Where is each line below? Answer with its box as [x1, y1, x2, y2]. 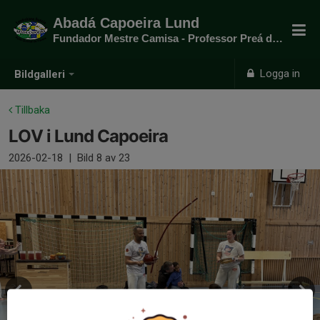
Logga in [257, 67, 301, 80]
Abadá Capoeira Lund [53, 15, 199, 31]
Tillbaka [12, 104, 50, 116]
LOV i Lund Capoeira [9, 126, 168, 146]
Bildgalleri [14, 68, 65, 81]
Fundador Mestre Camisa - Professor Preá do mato [272, 32, 283, 44]
